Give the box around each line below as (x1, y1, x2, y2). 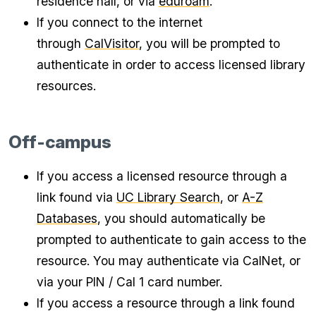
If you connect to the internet (37, 15, 202, 30)
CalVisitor (85, 36, 139, 51)
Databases (37, 211, 97, 226)
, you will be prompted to (139, 36, 280, 51)
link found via (37, 190, 116, 205)
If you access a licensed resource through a (37, 169, 287, 184)
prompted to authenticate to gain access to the (37, 232, 306, 248)
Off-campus (8, 131, 111, 153)
